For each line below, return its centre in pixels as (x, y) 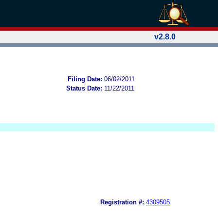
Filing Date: (85, 79)
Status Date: (84, 88)
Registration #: (122, 202)
